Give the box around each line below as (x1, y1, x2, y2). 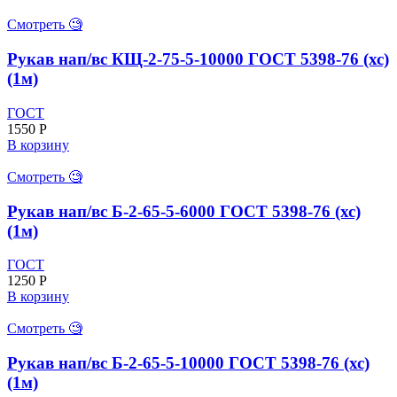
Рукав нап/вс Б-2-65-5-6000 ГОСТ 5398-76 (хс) (7, 201, 361, 221)
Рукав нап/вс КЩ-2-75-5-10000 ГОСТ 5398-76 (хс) (7, 50, 389, 69)
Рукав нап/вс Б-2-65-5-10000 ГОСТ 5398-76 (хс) (7, 354, 370, 373)
